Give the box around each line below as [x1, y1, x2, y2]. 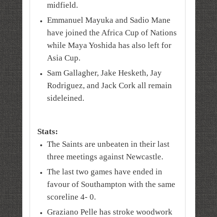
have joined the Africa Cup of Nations [46, 28, 177, 37]
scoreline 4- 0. [46, 192, 96, 201]
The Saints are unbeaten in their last [46, 139, 170, 149]
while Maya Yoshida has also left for [46, 40, 171, 50]
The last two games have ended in [46, 167, 162, 176]
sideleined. [46, 93, 84, 103]
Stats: [37, 126, 58, 136]
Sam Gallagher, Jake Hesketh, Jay [46, 68, 162, 77]
